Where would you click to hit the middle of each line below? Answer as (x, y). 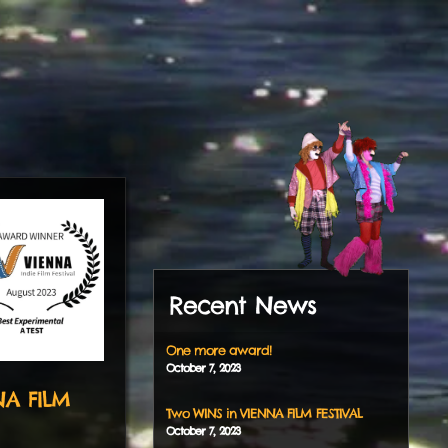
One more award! (218, 349)
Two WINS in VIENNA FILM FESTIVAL (263, 412)
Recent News (242, 304)
